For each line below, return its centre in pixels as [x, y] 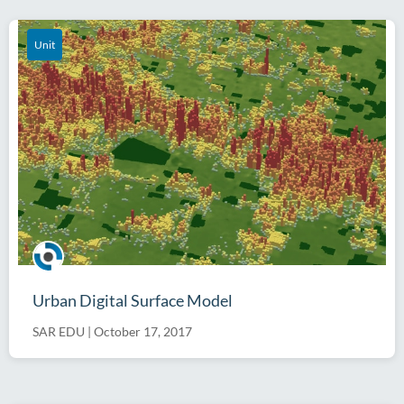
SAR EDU [59, 331]
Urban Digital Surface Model [133, 300]
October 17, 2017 [143, 331]
